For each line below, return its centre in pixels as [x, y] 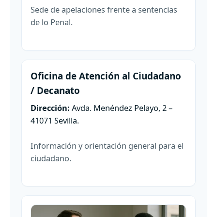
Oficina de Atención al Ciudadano [106, 76]
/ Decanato [55, 90]
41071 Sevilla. [55, 120]
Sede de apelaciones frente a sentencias [104, 10]
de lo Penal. [52, 22]
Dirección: [50, 108]
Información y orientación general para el [107, 145]
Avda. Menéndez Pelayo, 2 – [121, 108]
